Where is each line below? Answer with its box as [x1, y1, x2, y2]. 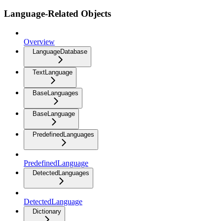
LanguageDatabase [33, 47, 87, 55]
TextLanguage [33, 68, 73, 76]
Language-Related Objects [4, 8, 111, 19]
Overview [24, 37, 55, 46]
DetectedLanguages [33, 169, 89, 177]
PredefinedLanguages [33, 130, 94, 138]
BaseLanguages [33, 89, 78, 97]
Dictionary [33, 207, 61, 215]
